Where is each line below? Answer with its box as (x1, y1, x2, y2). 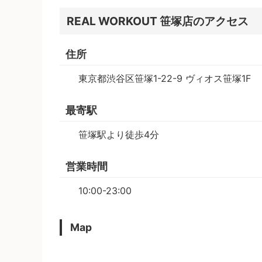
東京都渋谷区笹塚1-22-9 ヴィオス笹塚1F (78, 72, 251, 84)
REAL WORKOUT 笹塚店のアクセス (66, 13, 249, 28)
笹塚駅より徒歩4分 (78, 128, 159, 140)
